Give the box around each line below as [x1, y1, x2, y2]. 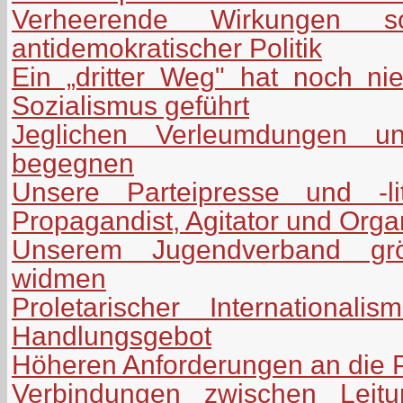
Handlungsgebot [12, 320, 211, 351]
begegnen [12, 148, 134, 178]
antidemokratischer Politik [12, 32, 322, 63]
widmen [12, 263, 106, 293]
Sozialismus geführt [12, 90, 249, 121]
